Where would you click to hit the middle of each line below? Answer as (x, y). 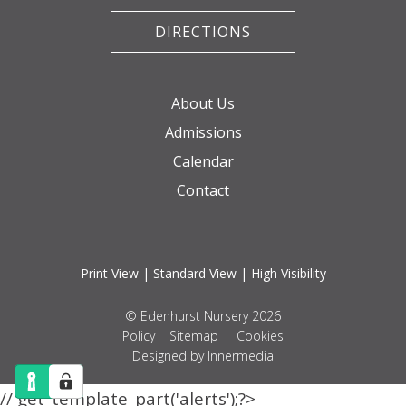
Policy (139, 336)
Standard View (194, 274)
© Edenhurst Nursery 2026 (203, 316)
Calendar (203, 162)
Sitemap (194, 336)
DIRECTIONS (203, 32)
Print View (109, 274)
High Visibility (288, 274)
